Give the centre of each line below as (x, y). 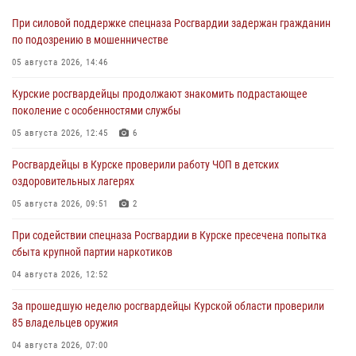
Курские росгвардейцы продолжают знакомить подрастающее (160, 93)
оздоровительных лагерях (73, 181)
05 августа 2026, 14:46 (60, 62)
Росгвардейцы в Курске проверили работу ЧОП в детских (145, 164)
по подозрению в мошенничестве (90, 39)
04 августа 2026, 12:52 (60, 274)
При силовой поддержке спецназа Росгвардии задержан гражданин (171, 23)
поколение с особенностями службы (97, 110)
